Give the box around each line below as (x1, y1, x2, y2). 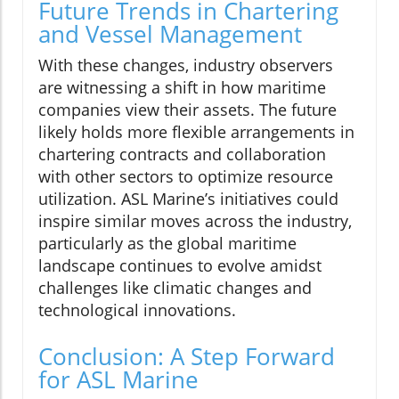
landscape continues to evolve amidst (38, 255, 322, 277)
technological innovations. (38, 299, 236, 322)
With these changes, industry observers (38, 54, 333, 77)
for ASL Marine (38, 363, 199, 396)
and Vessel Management (38, 18, 302, 51)
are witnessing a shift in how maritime (38, 77, 326, 99)
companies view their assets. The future (38, 99, 337, 121)
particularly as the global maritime (38, 232, 297, 255)
